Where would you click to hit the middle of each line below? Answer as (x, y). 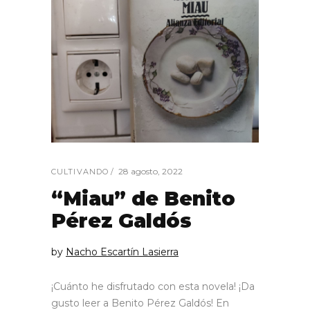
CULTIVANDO (80, 171)
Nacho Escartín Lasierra (122, 252)
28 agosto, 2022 (151, 171)
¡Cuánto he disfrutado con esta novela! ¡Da (153, 286)
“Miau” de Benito (143, 198)
